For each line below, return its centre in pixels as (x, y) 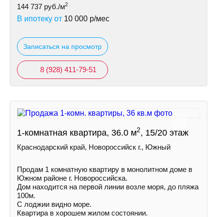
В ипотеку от (40, 19)
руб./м (54, 7)
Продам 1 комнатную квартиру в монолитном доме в (105, 169)
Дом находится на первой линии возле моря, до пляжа (108, 187)
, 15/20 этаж (164, 133)
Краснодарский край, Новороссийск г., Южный (94, 147)
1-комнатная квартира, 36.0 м (77, 133)
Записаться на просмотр (62, 46)
